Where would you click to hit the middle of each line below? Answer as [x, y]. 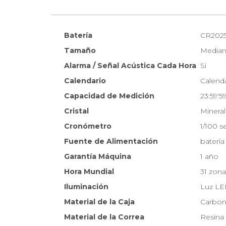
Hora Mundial [89, 172]
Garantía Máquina [98, 157]
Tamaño [80, 51]
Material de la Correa [104, 217]
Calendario [85, 81]
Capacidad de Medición [109, 96]
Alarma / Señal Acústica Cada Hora [130, 66]
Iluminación [86, 187]
